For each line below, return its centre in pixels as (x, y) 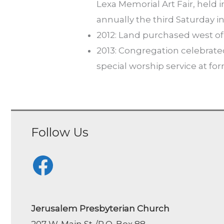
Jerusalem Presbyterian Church (100, 209)
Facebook (52, 157)
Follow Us (59, 132)
